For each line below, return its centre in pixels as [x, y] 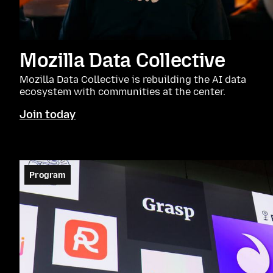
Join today [48, 115]
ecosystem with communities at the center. [122, 92]
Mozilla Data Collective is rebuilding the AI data [133, 80]
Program [48, 175]
